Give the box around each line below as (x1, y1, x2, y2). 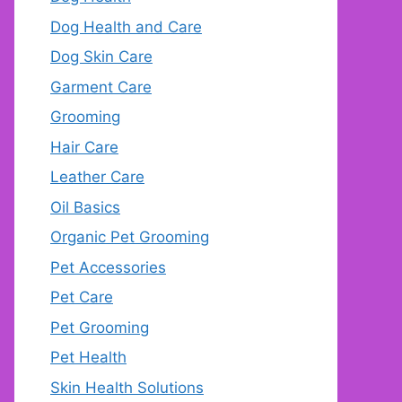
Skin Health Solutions (50, 378, 204, 397)
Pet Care (50, 288, 113, 307)
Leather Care (50, 168, 144, 187)
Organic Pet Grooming (50, 228, 209, 247)
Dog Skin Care (50, 48, 153, 66)
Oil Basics (50, 197, 120, 216)
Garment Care (50, 77, 152, 96)
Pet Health (50, 348, 127, 367)
